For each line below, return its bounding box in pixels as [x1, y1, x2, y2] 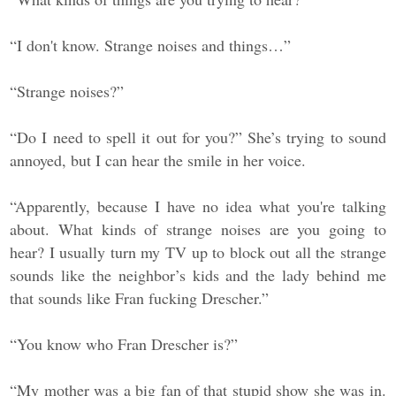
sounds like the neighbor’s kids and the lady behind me [10, 264, 386, 286]
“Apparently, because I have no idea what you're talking [10, 195, 386, 217]
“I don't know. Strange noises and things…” [10, 34, 292, 57]
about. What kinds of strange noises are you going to [10, 218, 386, 240]
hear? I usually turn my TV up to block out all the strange [10, 241, 386, 263]
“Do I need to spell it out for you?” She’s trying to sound [10, 126, 386, 148]
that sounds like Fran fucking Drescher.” [10, 287, 270, 309]
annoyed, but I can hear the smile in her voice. [10, 149, 307, 171]
